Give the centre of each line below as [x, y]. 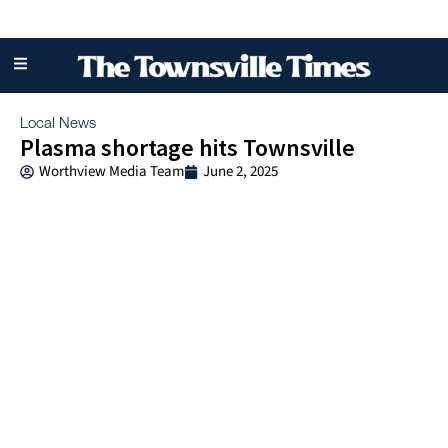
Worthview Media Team [111, 172]
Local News [58, 124]
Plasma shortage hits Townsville [187, 148]
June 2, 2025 [240, 172]
